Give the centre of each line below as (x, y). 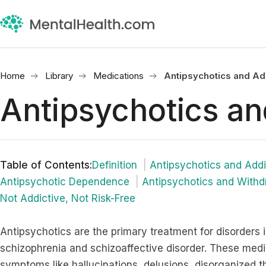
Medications (118, 76)
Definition (115, 165)
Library (59, 76)
